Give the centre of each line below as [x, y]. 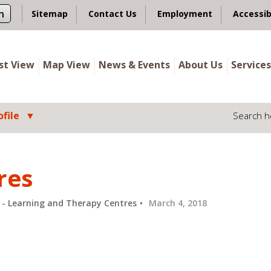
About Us [201, 65]
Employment [185, 14]
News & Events [134, 65]
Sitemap [50, 14]
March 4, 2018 [178, 203]
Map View [67, 65]
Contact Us [113, 14]
